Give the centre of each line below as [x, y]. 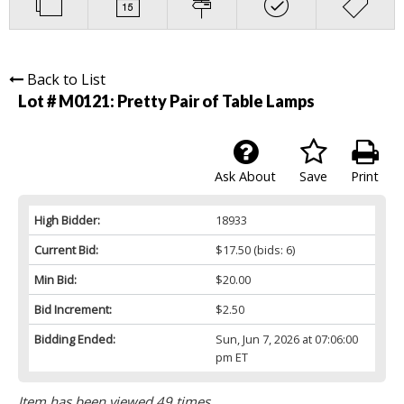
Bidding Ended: [75, 340]
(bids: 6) [272, 250]
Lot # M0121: [68, 101]
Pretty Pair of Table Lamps [216, 101]
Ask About [245, 177]
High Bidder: [67, 220]
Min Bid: [55, 280]
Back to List [66, 80]
